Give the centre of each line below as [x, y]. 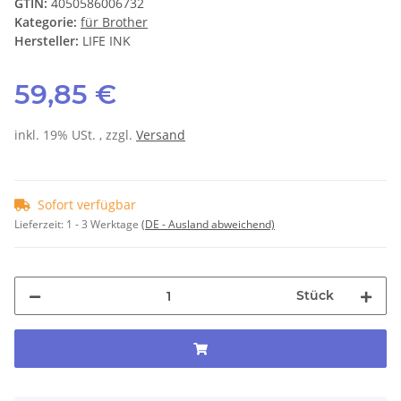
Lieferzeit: [40, 225]
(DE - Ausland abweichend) [208, 225]
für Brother [114, 22]
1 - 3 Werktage [104, 225]
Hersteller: [47, 41]
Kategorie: [47, 22]
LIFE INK [107, 41]
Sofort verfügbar [87, 205]
